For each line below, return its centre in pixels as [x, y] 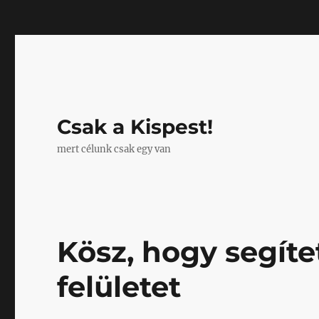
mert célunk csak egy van [114, 149]
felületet [119, 287]
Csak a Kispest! [135, 127]
